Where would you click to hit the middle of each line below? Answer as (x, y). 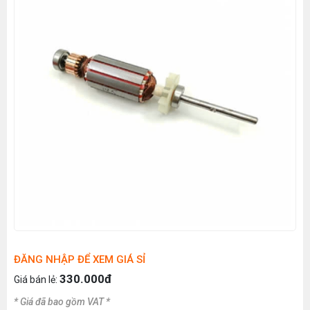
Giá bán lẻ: (37, 280)
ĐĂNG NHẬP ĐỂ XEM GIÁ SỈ (80, 259)
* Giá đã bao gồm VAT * (62, 302)
